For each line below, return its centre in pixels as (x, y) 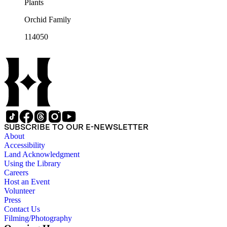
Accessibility (25, 145)
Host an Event (27, 182)
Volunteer (20, 191)
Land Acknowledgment (42, 155)
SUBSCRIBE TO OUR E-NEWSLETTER (76, 127)
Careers (16, 173)
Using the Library (32, 164)
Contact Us (22, 209)
